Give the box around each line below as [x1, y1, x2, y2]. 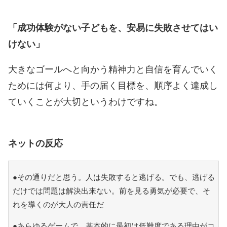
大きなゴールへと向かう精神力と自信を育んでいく [8, 64, 218, 74]
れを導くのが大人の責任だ [12, 200, 104, 209]
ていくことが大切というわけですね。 [8, 96, 163, 107]
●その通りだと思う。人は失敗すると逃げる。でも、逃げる [12, 172, 215, 181]
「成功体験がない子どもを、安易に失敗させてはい [8, 22, 218, 33]
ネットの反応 [8, 138, 63, 148]
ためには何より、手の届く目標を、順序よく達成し [8, 80, 218, 91]
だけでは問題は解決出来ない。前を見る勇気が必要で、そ [12, 186, 210, 195]
